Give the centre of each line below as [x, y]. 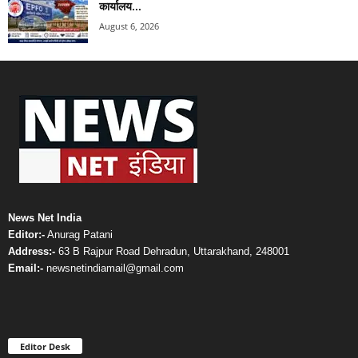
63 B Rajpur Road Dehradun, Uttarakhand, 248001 [172, 251]
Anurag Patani [79, 234]
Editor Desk [45, 346]
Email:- [26, 268]
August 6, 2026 [129, 26]
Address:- [32, 251]
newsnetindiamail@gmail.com [113, 268]
